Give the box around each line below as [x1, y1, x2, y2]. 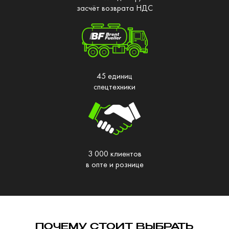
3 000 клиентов [87, 148, 142, 159]
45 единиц [97, 70, 132, 81]
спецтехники [94, 81, 135, 92]
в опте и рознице [85, 158, 144, 170]
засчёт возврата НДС [76, 2, 153, 13]
